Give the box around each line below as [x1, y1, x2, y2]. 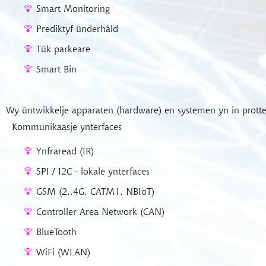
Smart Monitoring [36, 2, 110, 14]
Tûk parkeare [36, 43, 90, 55]
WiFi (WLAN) [36, 246, 90, 258]
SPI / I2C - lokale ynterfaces [36, 165, 150, 177]
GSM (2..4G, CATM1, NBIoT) [36, 185, 154, 197]
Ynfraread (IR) [36, 145, 94, 157]
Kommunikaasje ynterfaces [12, 121, 122, 132]
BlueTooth [36, 226, 77, 237]
